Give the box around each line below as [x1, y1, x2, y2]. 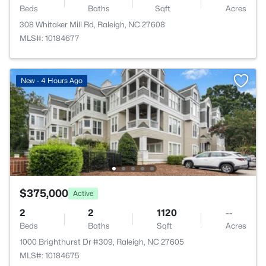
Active [73, 188, 93, 198]
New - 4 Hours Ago [21, 76, 83, 85]
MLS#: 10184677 [20, 33, 80, 43]
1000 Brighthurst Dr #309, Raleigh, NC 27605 [20, 237, 184, 246]
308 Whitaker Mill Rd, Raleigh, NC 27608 [20, 20, 165, 29]
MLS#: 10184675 [20, 251, 80, 260]
